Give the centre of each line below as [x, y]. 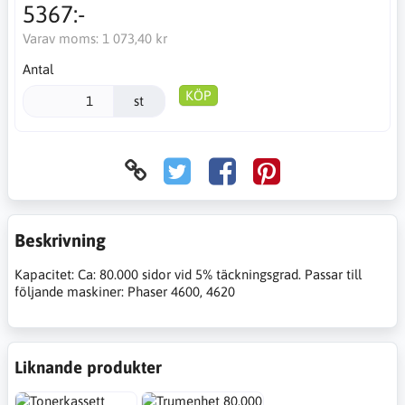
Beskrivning [60, 240]
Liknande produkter [88, 367]
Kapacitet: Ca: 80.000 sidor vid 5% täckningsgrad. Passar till [188, 274]
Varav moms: [62, 38]
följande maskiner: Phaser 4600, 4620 [125, 291]
